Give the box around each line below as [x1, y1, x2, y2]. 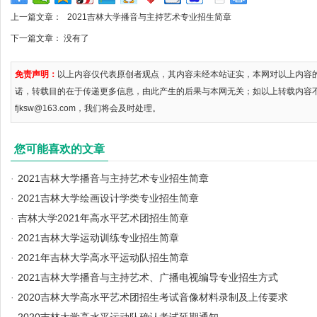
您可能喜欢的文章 [14, 143, 105, 155]
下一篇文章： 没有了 [11, 33, 89, 43]
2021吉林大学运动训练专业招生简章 [18, 232, 179, 243]
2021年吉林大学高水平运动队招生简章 [18, 252, 189, 263]
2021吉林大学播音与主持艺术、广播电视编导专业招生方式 [18, 272, 278, 283]
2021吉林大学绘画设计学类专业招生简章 [18, 192, 199, 204]
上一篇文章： [11, 12, 64, 22]
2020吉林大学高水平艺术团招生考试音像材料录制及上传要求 [18, 292, 288, 303]
